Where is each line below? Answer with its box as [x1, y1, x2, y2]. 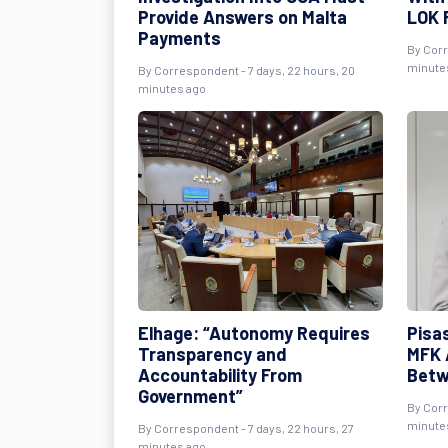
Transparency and [138, 343, 287, 365]
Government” [138, 385, 243, 407]
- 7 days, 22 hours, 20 [239, 63, 355, 77]
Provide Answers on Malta [138, 6, 347, 28]
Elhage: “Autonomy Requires [138, 322, 370, 344]
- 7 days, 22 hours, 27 [239, 421, 354, 435]
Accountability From [138, 364, 302, 386]
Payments [138, 27, 221, 49]
